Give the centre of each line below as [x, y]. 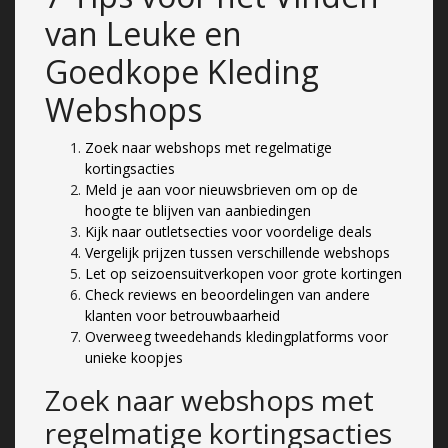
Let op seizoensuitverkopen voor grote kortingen [243, 273]
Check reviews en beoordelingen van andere [227, 294]
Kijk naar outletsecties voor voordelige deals [228, 231]
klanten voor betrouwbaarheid [182, 315]
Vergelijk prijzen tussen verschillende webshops [237, 252]
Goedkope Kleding [182, 71]
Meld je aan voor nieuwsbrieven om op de [221, 189]
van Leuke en [143, 33]
